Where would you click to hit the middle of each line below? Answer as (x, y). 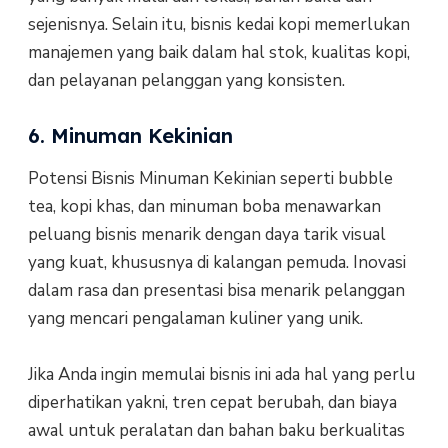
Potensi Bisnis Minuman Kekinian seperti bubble (210, 178)
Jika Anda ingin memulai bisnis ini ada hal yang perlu (221, 374)
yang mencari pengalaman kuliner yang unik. (195, 318)
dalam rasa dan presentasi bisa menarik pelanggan (216, 290)
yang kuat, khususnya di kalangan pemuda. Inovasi (216, 262)
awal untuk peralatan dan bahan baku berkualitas (216, 430)
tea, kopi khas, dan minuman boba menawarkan (204, 206)
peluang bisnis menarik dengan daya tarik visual (206, 234)
